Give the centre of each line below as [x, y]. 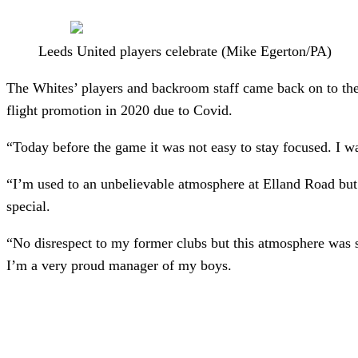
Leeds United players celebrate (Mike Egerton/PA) [185, 51]
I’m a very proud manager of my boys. [119, 265]
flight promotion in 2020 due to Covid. [119, 110]
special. [28, 206]
